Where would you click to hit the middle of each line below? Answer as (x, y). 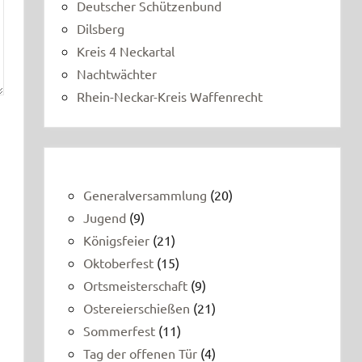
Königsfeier (116, 240)
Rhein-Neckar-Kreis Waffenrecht (170, 96)
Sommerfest (119, 330)
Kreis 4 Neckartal (126, 51)
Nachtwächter (117, 73)
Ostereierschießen (137, 307)
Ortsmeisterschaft (135, 285)
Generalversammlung (145, 194)
